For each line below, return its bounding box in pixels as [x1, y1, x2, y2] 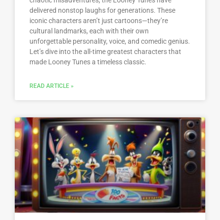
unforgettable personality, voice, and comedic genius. [29, 37, 190, 46]
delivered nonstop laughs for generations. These [29, 6, 175, 15]
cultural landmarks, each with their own [29, 27, 149, 35]
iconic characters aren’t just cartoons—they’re [29, 17, 168, 25]
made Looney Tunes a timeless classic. [29, 58, 146, 66]
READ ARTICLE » [29, 82, 74, 90]
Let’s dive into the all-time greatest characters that [29, 48, 181, 56]
